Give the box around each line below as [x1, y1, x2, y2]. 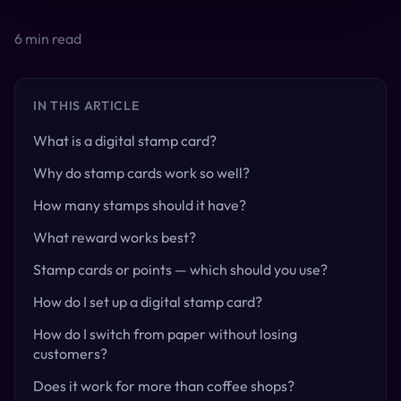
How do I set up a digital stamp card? [33, 292, 262, 311]
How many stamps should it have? [33, 195, 246, 214]
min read [22, 29, 81, 47]
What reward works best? [33, 227, 196, 246]
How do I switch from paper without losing [33, 324, 297, 343]
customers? [33, 344, 107, 363]
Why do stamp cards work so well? [33, 163, 250, 182]
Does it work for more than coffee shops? [33, 376, 294, 395]
